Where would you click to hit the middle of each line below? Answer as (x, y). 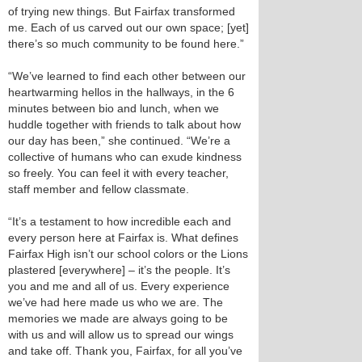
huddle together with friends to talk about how (124, 125)
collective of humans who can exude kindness (125, 157)
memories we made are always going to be (118, 319)
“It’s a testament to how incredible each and (120, 222)
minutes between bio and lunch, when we (114, 109)
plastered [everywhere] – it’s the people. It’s (119, 270)
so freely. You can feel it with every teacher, (118, 173)
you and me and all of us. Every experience (119, 286)
